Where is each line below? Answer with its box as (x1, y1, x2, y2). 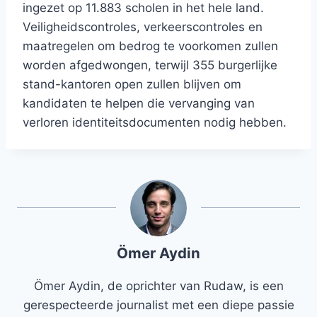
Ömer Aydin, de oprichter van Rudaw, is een (33, 279, 284, 294)
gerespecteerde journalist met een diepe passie (23, 298, 294, 313)
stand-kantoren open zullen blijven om (23, 77, 241, 92)
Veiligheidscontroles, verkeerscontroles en (23, 20, 263, 35)
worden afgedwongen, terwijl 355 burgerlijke (23, 58, 277, 73)
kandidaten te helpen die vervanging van (23, 96, 255, 111)
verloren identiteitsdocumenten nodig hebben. (23, 115, 287, 130)
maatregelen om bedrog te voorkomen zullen (23, 39, 278, 54)
